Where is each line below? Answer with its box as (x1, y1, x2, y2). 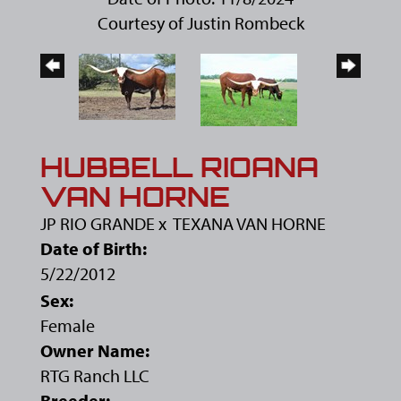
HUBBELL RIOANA (40, 149, 319, 183)
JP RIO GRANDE (40, 211, 155, 235)
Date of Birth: (40, 236, 147, 260)
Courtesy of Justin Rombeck (97, 11, 304, 34)
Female (40, 313, 95, 337)
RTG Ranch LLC (40, 363, 149, 387)
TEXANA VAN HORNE (173, 211, 326, 235)
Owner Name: (40, 338, 149, 362)
